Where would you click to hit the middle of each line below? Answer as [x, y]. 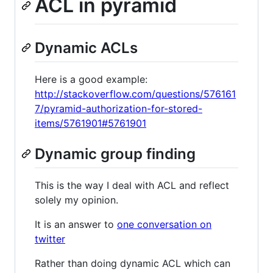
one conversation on [164, 224]
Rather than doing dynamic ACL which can [133, 263]
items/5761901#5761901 [90, 123]
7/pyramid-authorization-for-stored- [119, 108]
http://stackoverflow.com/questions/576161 [135, 94]
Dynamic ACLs [86, 48]
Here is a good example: [91, 79]
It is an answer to [76, 224]
